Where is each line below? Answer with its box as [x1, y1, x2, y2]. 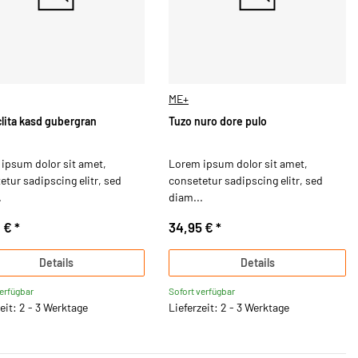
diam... [169, 189, 203, 204]
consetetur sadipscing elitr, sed [169, 173, 323, 187]
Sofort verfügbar [169, 285, 235, 297]
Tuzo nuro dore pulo [169, 114, 267, 129]
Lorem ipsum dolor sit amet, [169, 156, 308, 170]
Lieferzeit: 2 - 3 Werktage [169, 300, 289, 315]
